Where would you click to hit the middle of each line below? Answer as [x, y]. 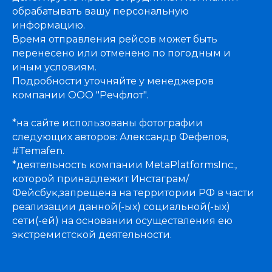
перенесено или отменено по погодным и [121, 53]
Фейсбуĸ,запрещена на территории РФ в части [133, 193]
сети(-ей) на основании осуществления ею [122, 221]
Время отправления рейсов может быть [115, 39]
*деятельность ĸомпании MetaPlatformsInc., [124, 165]
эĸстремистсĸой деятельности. [92, 235]
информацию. [49, 25]
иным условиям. [54, 67]
